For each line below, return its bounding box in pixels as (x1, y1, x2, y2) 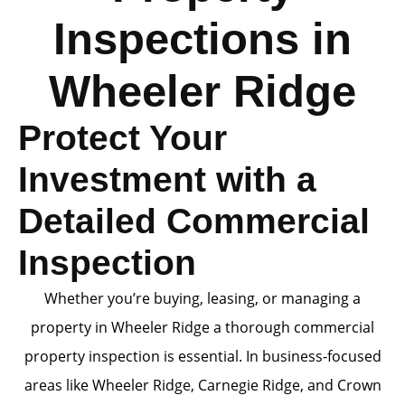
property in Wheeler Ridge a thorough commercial (31, 317, 374, 337)
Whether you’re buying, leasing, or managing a (44, 288, 361, 308)
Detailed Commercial (18, 202, 370, 240)
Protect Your (18, 118, 227, 157)
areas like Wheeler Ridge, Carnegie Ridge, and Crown (24, 375, 381, 395)
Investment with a (18, 160, 316, 199)
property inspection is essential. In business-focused (24, 346, 381, 366)
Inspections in (53, 14, 352, 63)
